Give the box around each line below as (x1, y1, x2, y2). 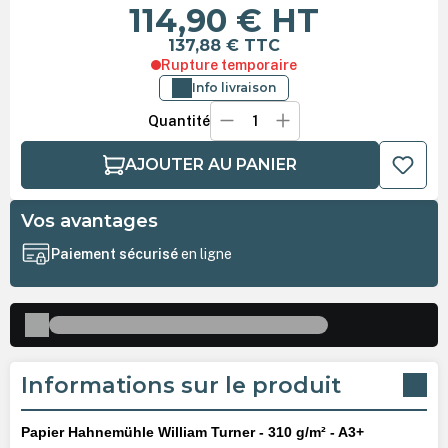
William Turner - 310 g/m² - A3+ (153, 423, 364, 440)
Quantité (147, 112, 210, 129)
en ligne (180, 246, 232, 263)
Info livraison (192, 79, 276, 95)
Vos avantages (20, 209, 158, 233)
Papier (20, 423, 68, 440)
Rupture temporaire (161, 56, 297, 73)
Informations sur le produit (20, 371, 341, 399)
